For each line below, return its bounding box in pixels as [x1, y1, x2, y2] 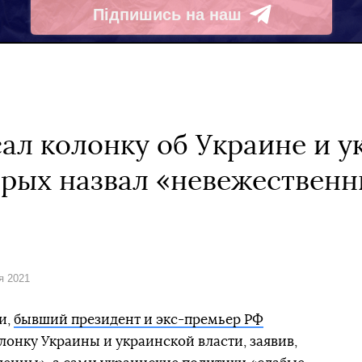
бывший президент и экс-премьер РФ [14, 313, 263, 326]
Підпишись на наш [92, 5, 242, 23]
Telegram [92, 15, 164, 33]
